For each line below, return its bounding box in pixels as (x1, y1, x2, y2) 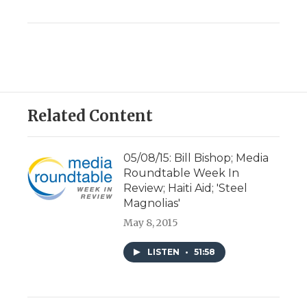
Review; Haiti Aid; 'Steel (123, 182, 247, 195)
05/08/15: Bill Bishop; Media (123, 151, 269, 164)
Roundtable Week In (123, 167, 239, 180)
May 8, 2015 (123, 217, 178, 229)
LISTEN (147, 247, 182, 257)
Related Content (27, 106, 153, 125)
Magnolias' (123, 197, 180, 210)
